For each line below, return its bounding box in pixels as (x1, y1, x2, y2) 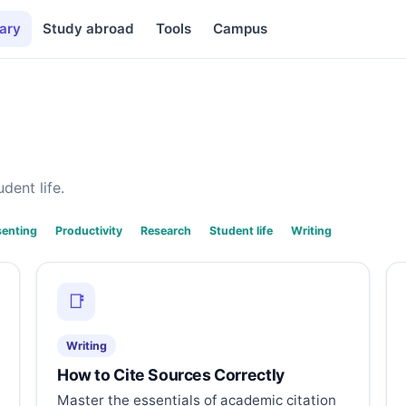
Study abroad (42, 20, 134, 37)
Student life (209, 223, 273, 237)
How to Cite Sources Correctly (57, 364, 285, 384)
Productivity (55, 223, 122, 237)
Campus (212, 20, 267, 37)
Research (140, 223, 191, 237)
